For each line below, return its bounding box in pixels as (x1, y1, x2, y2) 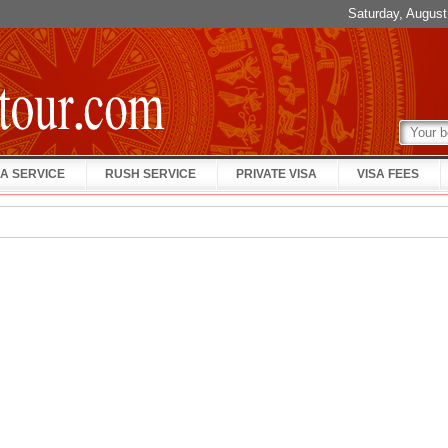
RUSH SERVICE (105, 167, 196, 181)
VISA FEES (357, 167, 419, 181)
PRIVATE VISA (236, 167, 317, 181)
